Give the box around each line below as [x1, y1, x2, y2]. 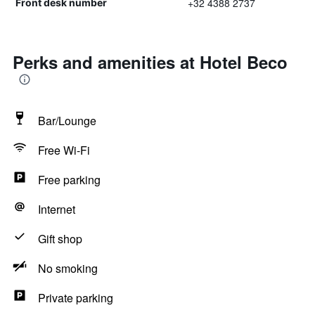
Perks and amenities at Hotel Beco [13, 50, 288, 74]
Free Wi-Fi [38, 142, 90, 158]
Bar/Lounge [38, 112, 96, 129]
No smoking [38, 260, 98, 276]
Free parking [38, 172, 101, 188]
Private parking [38, 290, 113, 306]
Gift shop [38, 231, 82, 247]
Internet [38, 201, 75, 217]
